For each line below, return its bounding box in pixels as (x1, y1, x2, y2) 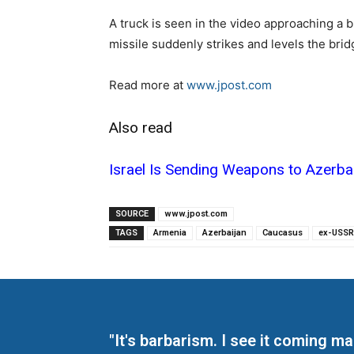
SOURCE (115, 209, 149, 220)
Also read (109, 119, 172, 137)
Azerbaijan (202, 228, 247, 239)
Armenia (153, 228, 186, 239)
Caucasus (262, 228, 303, 239)
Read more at (109, 77, 186, 93)
